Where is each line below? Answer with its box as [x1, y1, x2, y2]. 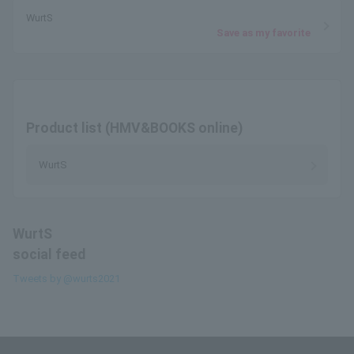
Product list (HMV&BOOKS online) [26, 120, 243, 136]
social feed [13, 247, 85, 262]
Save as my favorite [217, 27, 311, 39]
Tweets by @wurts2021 [13, 273, 120, 284]
